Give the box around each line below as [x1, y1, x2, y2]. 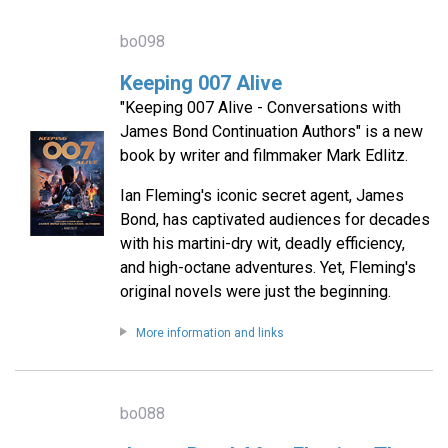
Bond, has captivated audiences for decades [119, 210, 430, 230]
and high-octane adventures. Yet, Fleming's [119, 258, 416, 278]
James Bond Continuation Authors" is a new [119, 122, 423, 142]
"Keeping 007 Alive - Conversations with [119, 98, 401, 118]
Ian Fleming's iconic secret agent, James [119, 186, 404, 206]
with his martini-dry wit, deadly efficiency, [119, 234, 405, 254]
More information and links [135, 326, 284, 341]
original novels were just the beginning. [119, 282, 395, 302]
